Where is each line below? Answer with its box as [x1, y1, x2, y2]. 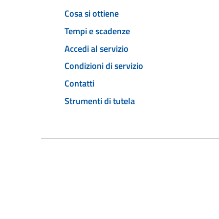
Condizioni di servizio [65, 59, 143, 73]
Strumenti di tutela [65, 94, 135, 108]
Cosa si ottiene [65, 7, 119, 21]
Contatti [65, 77, 94, 90]
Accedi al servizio [65, 42, 129, 55]
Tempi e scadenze [65, 24, 130, 38]
